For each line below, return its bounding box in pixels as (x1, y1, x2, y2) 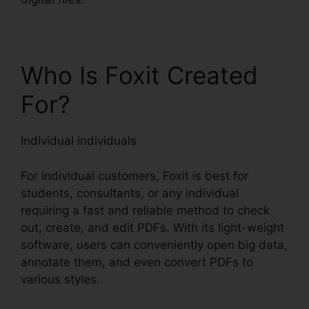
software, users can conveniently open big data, (21, 237, 288, 252)
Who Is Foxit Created (21, 61, 258, 90)
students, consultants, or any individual (21, 186, 239, 200)
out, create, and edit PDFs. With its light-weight (21, 220, 284, 235)
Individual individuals (21, 134, 137, 148)
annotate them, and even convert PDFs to (21, 255, 253, 269)
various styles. (21, 272, 100, 286)
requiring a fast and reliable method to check (21, 203, 270, 217)
